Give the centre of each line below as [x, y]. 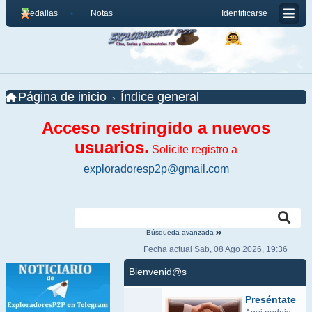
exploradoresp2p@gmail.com [156, 169]
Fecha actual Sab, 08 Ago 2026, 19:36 [215, 249]
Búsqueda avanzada [181, 232]
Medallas [40, 13]
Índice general [159, 97]
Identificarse [244, 13]
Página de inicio [62, 97]
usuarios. [112, 147]
